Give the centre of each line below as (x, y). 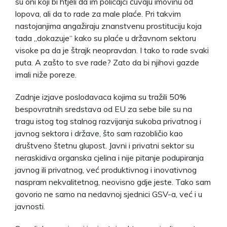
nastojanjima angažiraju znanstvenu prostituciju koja (108, 26)
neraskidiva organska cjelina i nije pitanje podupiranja (109, 157)
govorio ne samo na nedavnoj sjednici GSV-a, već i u (109, 194)
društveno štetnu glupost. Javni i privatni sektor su (105, 145)
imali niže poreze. (46, 74)
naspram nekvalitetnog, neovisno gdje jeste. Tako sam (113, 182)
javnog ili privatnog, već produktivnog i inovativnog (106, 169)
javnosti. (30, 206)
